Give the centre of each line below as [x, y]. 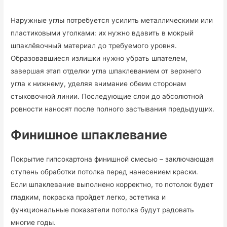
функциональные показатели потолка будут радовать [103, 210]
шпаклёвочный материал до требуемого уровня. [94, 45]
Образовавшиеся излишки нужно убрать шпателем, [99, 58]
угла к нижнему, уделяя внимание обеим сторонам [99, 83]
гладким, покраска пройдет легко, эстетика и [88, 197]
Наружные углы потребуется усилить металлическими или [112, 20]
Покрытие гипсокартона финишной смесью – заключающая [112, 159]
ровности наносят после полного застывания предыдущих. [113, 109]
